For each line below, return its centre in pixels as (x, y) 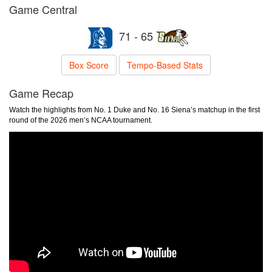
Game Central (43, 9)
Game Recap (41, 93)
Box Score (89, 65)
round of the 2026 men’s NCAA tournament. (82, 120)
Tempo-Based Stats (165, 65)
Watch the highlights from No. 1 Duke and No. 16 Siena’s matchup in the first (134, 110)
